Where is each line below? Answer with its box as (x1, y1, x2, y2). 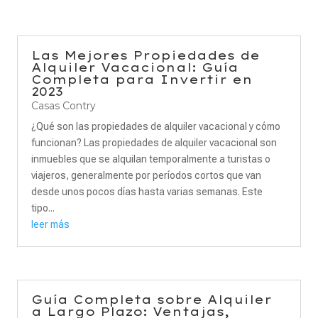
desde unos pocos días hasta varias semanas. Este (31, 186, 263, 197)
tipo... (31, 202, 55, 214)
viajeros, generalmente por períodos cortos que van (31, 170, 261, 181)
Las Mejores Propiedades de (31, 48, 260, 62)
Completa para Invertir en (31, 72, 253, 87)
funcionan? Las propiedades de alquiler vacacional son (31, 137, 277, 148)
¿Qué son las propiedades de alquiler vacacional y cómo (31, 121, 280, 132)
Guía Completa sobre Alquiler (31, 292, 272, 307)
